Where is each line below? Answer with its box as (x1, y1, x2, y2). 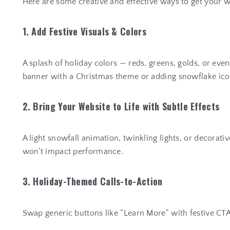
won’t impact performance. (22, 147, 124, 157)
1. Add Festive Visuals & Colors (22, 25, 146, 39)
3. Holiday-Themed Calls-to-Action (22, 175, 163, 188)
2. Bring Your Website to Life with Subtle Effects (22, 100, 220, 113)
